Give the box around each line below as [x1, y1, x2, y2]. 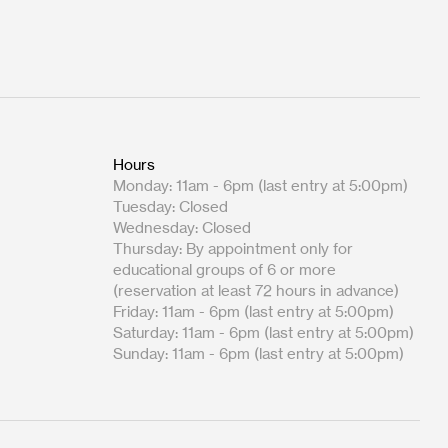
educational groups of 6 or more [113, 260, 336, 279]
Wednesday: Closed [113, 218, 251, 237]
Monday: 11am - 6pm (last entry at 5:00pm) [113, 176, 408, 195]
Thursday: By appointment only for [113, 239, 353, 258]
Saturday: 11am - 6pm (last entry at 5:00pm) [113, 323, 414, 342]
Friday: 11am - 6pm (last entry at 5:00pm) [113, 302, 394, 321]
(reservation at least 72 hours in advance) [113, 281, 399, 300]
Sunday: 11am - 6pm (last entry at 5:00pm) [113, 344, 404, 363]
